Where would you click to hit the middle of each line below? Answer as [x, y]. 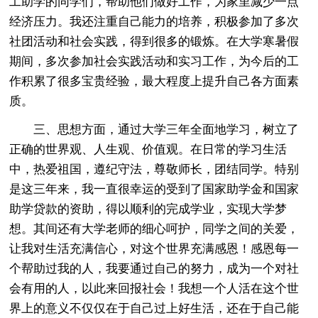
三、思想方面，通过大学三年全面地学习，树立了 [154, 129]
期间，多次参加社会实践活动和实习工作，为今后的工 [154, 61]
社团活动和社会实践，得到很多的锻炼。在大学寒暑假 [154, 41]
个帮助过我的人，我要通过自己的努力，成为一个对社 [154, 268]
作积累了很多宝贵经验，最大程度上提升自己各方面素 [154, 81]
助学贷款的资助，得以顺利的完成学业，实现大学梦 [148, 209]
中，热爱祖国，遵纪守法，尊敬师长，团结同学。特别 [154, 169]
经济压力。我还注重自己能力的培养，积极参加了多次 [154, 21]
